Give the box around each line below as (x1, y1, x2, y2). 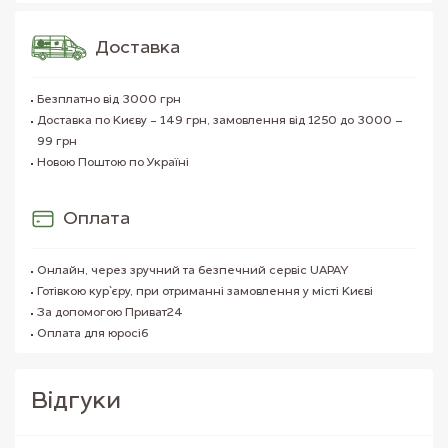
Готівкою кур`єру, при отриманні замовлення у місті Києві (37, 286, 373, 299)
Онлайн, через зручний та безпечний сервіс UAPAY (37, 265, 349, 278)
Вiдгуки (31, 390, 121, 415)
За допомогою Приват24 (37, 307, 183, 320)
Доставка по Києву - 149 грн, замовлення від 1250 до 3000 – (37, 115, 403, 128)
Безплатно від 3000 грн (37, 94, 181, 107)
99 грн (37, 136, 77, 149)
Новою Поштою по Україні (37, 157, 189, 170)
